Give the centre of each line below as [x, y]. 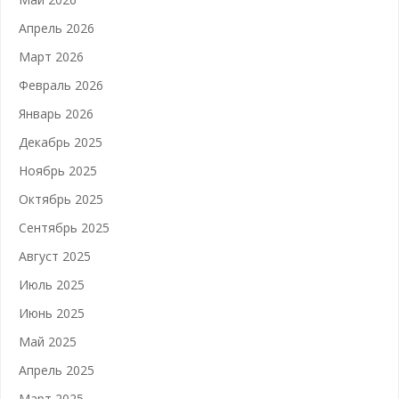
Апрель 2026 [57, 28]
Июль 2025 [52, 285]
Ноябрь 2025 [58, 171]
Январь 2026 [56, 114]
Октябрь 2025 [61, 199]
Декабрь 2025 [61, 142]
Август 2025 [55, 256]
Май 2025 [48, 342]
